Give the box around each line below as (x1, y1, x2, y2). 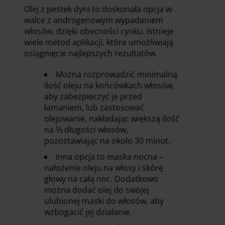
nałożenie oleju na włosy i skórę (44, 162, 163, 173)
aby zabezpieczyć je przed (44, 90, 142, 102)
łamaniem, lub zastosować (44, 101, 144, 113)
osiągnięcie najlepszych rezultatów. (24, 47, 159, 59)
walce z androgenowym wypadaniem (24, 14, 163, 26)
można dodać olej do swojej (44, 184, 149, 195)
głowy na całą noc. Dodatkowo (44, 173, 158, 184)
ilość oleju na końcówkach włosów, (44, 79, 174, 91)
